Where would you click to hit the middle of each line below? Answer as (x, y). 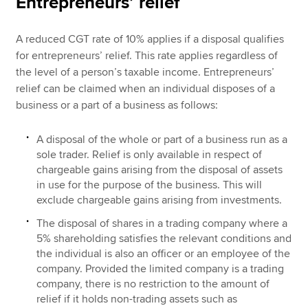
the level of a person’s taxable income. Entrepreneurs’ (145, 72)
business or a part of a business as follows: (117, 105)
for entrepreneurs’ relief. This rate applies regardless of (147, 56)
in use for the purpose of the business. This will (150, 185)
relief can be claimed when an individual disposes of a (146, 89)
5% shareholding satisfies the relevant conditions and (164, 238)
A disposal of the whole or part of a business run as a (162, 139)
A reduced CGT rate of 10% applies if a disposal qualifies (150, 39)
